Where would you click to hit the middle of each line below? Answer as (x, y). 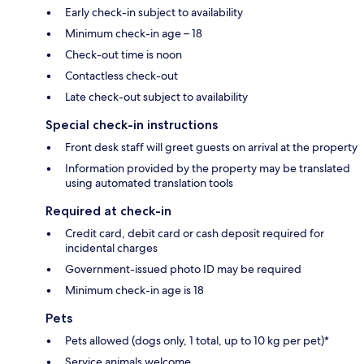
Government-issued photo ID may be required (183, 269)
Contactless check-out (121, 75)
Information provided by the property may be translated (208, 168)
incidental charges (111, 247)
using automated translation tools (149, 182)
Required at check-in (108, 210)
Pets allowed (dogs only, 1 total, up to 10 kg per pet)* (197, 340)
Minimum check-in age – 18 (134, 33)
